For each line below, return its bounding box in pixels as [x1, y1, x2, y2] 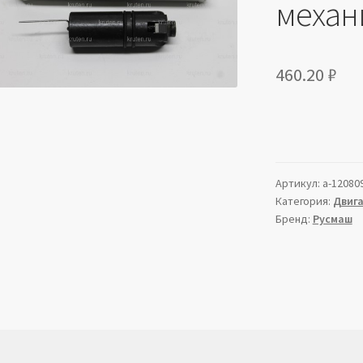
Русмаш [312, 211, 352, 227]
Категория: [275, 194, 333, 209]
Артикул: [275, 176, 322, 191]
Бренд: [275, 211, 313, 227]
